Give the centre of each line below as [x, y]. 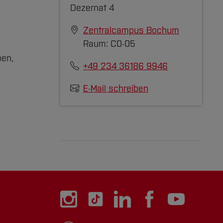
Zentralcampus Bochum [131, 30]
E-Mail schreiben [116, 89]
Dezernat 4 [92, 8]
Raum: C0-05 [109, 44]
